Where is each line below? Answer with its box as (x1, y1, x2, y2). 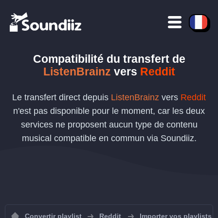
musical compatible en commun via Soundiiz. (21, 133, 197, 143)
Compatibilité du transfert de (33, 53, 185, 65)
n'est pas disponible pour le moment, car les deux (13, 106, 205, 116)
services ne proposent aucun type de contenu (20, 120, 198, 129)
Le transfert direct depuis (12, 92, 111, 102)
